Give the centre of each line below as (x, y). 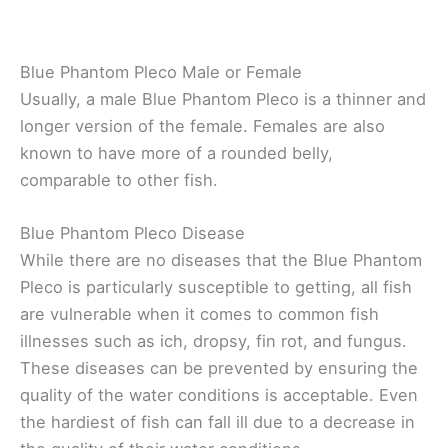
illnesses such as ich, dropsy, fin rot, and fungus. (213, 341)
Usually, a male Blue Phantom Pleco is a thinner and (223, 99)
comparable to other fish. (119, 180)
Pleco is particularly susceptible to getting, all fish (216, 287)
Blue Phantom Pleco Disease (132, 233)
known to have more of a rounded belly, (176, 153)
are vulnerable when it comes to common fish (199, 314)
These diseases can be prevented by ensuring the (219, 368)
